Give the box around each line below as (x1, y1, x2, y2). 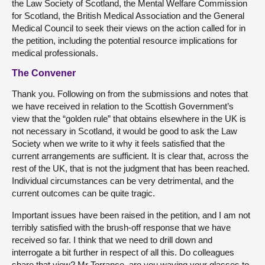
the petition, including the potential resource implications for (12, 35, 237, 46)
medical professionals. (12, 48, 98, 59)
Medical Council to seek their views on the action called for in (12, 23, 245, 34)
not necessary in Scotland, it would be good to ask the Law (12, 126, 237, 137)
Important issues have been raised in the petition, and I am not (12, 210, 250, 221)
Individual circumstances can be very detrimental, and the (12, 176, 234, 186)
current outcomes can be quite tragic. (12, 188, 155, 199)
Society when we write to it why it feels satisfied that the (12, 138, 225, 149)
